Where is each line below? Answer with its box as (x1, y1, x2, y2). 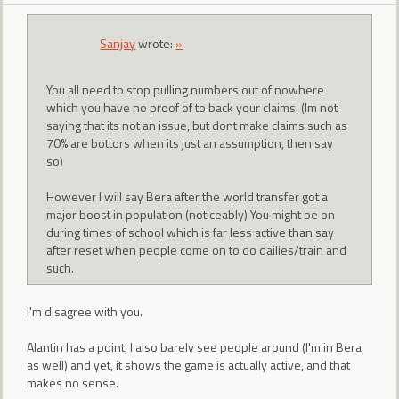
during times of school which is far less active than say (46, 223, 335, 242)
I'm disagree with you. (27, 301, 142, 321)
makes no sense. (27, 372, 118, 392)
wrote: (135, 33, 176, 53)
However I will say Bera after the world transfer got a (46, 187, 329, 207)
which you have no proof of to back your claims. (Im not (46, 98, 338, 118)
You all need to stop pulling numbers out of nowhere (46, 80, 325, 100)
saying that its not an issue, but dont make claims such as (46, 116, 348, 135)
